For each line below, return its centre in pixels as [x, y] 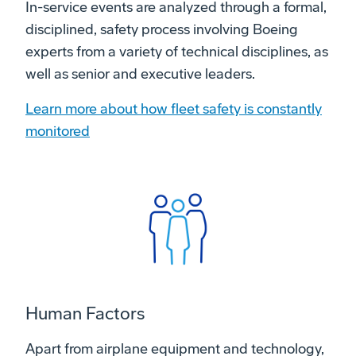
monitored [58, 132]
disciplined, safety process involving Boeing [162, 30]
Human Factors [85, 314]
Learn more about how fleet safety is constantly [174, 109]
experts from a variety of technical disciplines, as [177, 52]
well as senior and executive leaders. [140, 74]
